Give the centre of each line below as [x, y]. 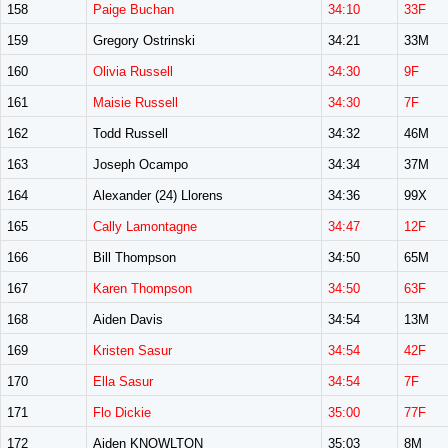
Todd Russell [130, 133]
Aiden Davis [128, 319]
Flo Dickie [122, 412]
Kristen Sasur [132, 350]
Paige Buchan [133, 9]
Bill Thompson [134, 257]
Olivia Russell [133, 71]
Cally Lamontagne [145, 226]
